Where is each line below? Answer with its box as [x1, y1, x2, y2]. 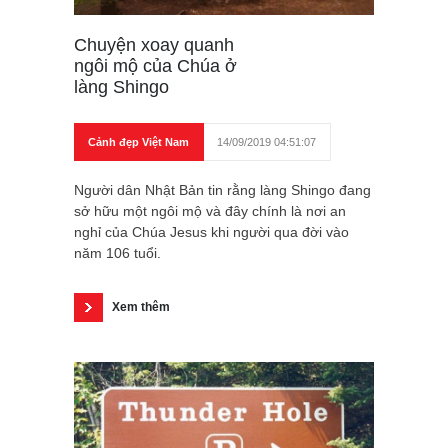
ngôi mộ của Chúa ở [74, 56, 237, 77]
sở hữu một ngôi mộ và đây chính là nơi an [74, 203, 346, 220]
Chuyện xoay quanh [74, 35, 234, 56]
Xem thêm [112, 300, 170, 315]
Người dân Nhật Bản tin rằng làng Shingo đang [74, 182, 371, 199]
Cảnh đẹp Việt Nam [88, 136, 189, 149]
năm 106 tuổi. [74, 245, 161, 262]
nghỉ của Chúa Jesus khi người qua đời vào [74, 224, 349, 241]
